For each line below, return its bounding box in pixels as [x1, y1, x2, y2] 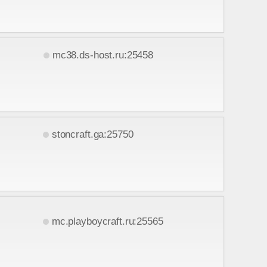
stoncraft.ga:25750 [51, 128, 133, 140]
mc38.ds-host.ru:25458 [52, 49, 154, 61]
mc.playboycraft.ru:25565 [51, 215, 163, 227]
